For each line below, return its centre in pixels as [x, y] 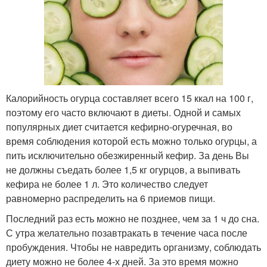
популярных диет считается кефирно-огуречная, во [119, 127]
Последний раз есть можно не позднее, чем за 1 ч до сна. [133, 219]
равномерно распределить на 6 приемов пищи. [111, 198]
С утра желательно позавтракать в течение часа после [127, 233]
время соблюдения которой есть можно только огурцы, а [131, 141]
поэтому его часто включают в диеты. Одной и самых [123, 113]
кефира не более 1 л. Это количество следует [107, 184]
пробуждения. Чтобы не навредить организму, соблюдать [133, 247]
